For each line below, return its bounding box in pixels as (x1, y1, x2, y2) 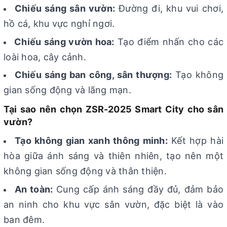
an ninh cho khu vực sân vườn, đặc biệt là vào (4, 199, 223, 210)
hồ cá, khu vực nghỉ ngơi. (4, 18, 115, 29)
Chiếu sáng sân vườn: (14, 3, 116, 14)
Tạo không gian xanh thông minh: (15, 135, 168, 146)
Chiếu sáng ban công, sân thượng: (14, 69, 172, 81)
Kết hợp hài (167, 135, 224, 146)
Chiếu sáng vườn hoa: (14, 36, 115, 47)
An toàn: (14, 183, 53, 195)
